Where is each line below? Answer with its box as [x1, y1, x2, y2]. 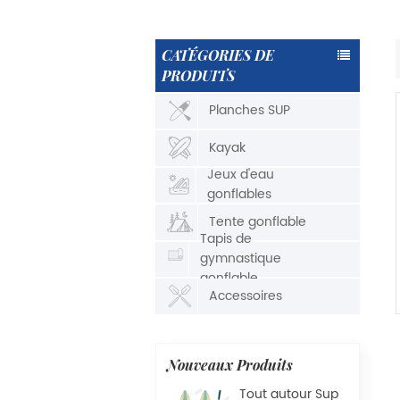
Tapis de [199, 229, 252, 250]
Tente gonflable [208, 211, 306, 232]
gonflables [206, 184, 271, 205]
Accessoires [208, 285, 282, 306]
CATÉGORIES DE [161, 46, 274, 65]
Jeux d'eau [206, 164, 274, 186]
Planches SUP [208, 100, 290, 121]
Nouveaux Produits [167, 355, 294, 375]
